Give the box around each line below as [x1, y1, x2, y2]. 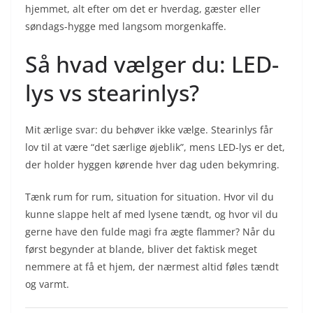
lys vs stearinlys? [25, 77, 199, 108]
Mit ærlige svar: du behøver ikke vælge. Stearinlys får [25, 122, 273, 136]
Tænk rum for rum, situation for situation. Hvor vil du [25, 189, 274, 203]
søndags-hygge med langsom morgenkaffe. [25, 19, 226, 33]
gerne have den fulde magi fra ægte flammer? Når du [25, 224, 275, 238]
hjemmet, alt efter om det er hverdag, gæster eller [25, 1, 261, 15]
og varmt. [25, 277, 69, 291]
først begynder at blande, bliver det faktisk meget [25, 242, 257, 256]
